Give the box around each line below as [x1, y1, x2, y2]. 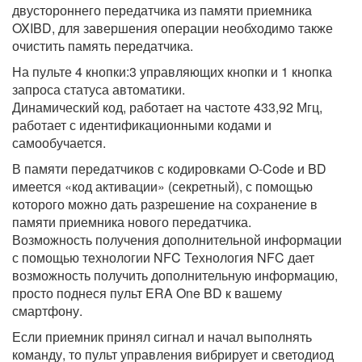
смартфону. [12, 301, 82, 321]
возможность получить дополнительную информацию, [12, 266, 338, 285]
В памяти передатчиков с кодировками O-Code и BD [12, 159, 326, 179]
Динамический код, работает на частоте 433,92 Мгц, [12, 98, 322, 117]
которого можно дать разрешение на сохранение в [12, 195, 318, 214]
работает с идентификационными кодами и [12, 116, 271, 135]
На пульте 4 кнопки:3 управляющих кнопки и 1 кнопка [12, 62, 332, 82]
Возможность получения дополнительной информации [12, 230, 342, 250]
